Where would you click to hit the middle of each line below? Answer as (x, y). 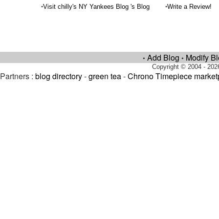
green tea (105, 76)
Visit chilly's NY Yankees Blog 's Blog (97, 7)
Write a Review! (190, 7)
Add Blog (163, 57)
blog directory (59, 76)
